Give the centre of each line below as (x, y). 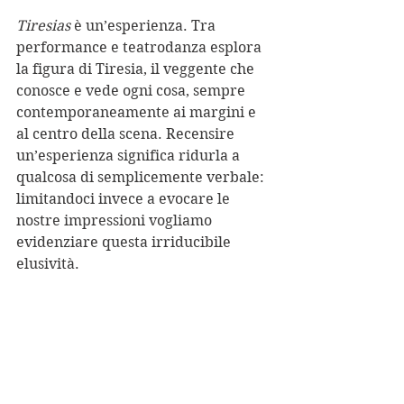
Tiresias (45, 26)
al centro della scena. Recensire (127, 134)
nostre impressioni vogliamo (116, 220)
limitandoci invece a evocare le (125, 199)
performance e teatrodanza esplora (141, 47)
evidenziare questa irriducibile (125, 242)
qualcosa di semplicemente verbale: (142, 177)
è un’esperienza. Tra (147, 26)
